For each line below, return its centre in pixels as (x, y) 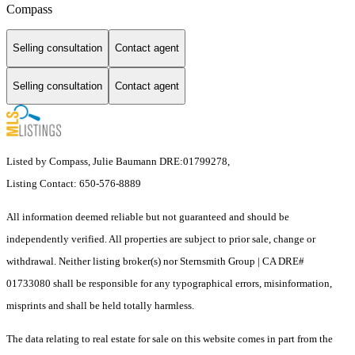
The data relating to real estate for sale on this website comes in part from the (170, 339)
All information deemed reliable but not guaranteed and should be (148, 217)
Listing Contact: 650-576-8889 (75, 184)
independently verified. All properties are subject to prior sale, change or (161, 239)
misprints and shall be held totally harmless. (100, 306)
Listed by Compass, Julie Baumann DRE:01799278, (118, 162)
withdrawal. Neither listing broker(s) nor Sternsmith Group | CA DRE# (155, 261)
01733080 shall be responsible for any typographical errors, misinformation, (169, 284)
